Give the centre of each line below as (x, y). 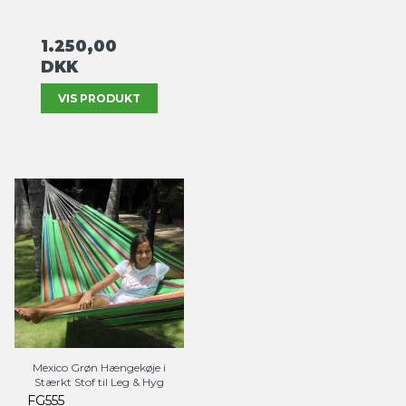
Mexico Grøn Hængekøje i (99, 367)
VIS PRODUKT (99, 98)
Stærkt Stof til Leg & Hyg (99, 382)
